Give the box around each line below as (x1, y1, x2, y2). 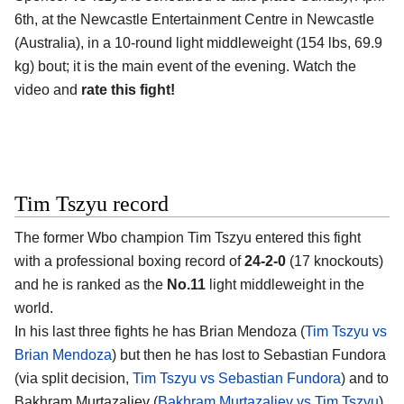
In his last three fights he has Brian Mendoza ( (14, 324, 305, 340)
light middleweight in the (206, 277, 364, 293)
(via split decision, (14, 371, 133, 387)
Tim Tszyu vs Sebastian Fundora (133, 371, 341, 387)
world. (14, 300, 53, 317)
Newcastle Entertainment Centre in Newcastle (80, 11, 374, 27)
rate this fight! (81, 81, 175, 97)
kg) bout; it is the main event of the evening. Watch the (14, 58, 356, 74)
